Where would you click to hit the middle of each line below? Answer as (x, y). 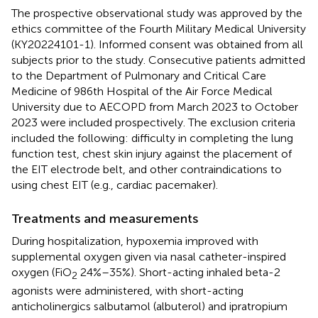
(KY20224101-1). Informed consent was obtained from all (157, 44)
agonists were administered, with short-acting (127, 290)
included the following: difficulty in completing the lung (152, 138)
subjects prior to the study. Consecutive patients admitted (158, 60)
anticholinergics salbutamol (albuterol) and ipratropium (149, 306)
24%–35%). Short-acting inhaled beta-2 (179, 272)
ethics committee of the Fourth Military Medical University (159, 28)
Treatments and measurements (105, 218)
